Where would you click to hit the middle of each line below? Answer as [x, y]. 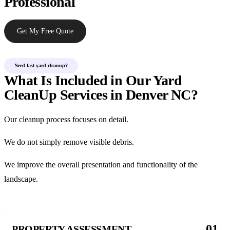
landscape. [21, 179]
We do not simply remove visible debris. [69, 142]
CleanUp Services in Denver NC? [101, 95]
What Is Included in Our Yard [93, 80]
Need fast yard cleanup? [41, 65]
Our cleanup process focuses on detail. [66, 119]
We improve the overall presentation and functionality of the [101, 165]
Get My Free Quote [45, 31]
